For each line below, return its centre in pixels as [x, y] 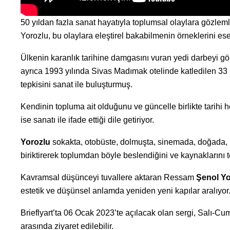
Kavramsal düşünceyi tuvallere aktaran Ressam [108, 177]
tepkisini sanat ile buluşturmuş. [76, 84]
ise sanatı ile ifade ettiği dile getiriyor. [87, 120]
